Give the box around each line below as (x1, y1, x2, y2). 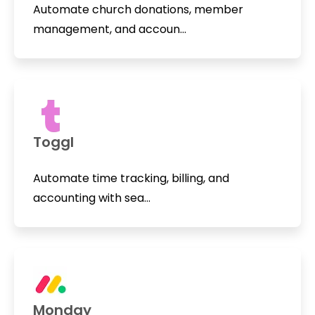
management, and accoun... (32, 21, 186, 38)
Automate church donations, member (32, 1, 243, 18)
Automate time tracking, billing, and (32, 169, 229, 186)
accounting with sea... (32, 189, 150, 206)
